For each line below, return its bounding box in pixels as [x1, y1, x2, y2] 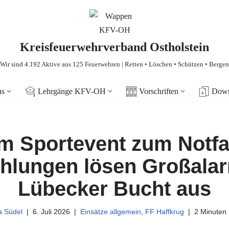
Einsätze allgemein [80, 208, 141, 216]
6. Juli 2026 [32, 208, 70, 216]
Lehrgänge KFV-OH [38, 87, 106, 96]
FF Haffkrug [145, 208, 184, 216]
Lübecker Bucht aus [18, 177, 211, 200]
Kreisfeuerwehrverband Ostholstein [20, 40, 209, 54]
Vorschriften [139, 87, 178, 96]
